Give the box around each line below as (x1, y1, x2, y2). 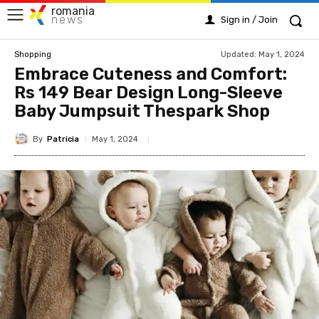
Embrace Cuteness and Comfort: (14, 64, 287, 84)
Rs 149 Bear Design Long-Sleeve (14, 83, 283, 103)
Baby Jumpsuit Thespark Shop (14, 101, 270, 121)
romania (51, 4, 95, 18)
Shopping (14, 49, 51, 59)
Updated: (221, 49, 256, 59)
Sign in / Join (221, 14, 278, 25)
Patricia (47, 134, 79, 144)
